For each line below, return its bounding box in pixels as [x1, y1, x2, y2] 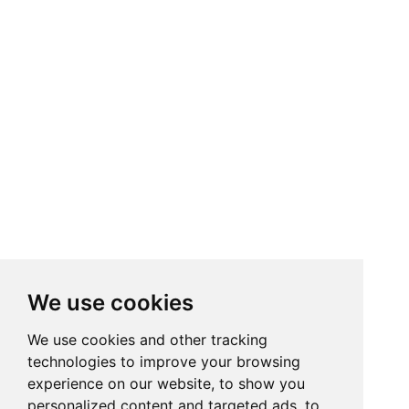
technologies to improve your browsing [27, 352, 300, 371]
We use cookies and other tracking [27, 330, 267, 349]
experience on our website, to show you [27, 374, 305, 393]
